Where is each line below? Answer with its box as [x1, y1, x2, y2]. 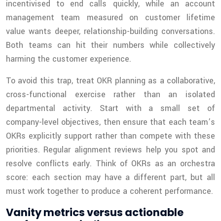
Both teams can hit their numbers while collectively [6, 39, 215, 51]
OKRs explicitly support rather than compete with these [6, 130, 215, 142]
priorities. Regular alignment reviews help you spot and [6, 144, 215, 156]
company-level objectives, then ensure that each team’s [6, 116, 215, 128]
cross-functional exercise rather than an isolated [6, 89, 215, 101]
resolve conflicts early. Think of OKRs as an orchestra [6, 158, 215, 170]
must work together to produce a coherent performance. [6, 185, 213, 197]
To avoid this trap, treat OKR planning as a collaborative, [6, 75, 215, 87]
